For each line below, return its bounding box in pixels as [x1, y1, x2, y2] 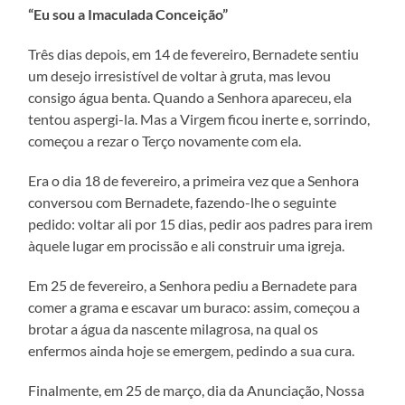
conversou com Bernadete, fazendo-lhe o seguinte [28, 193, 337, 211]
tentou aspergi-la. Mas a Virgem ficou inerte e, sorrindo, [28, 109, 371, 127]
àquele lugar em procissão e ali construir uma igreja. [28, 236, 345, 254]
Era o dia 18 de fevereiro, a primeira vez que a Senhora [28, 171, 360, 189]
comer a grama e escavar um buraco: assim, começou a [28, 297, 361, 316]
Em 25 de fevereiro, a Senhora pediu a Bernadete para [28, 276, 358, 294]
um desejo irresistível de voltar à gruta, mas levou [28, 66, 332, 84]
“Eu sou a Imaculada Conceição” [28, 5, 229, 23]
